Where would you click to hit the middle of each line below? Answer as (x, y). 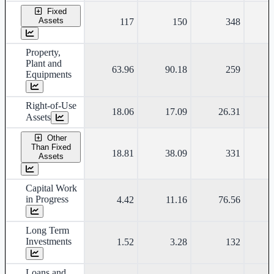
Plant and (44, 64)
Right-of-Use (51, 106)
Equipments (49, 75)
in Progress (47, 199)
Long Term (47, 231)
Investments (49, 242)
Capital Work (51, 188)
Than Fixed (51, 147)
